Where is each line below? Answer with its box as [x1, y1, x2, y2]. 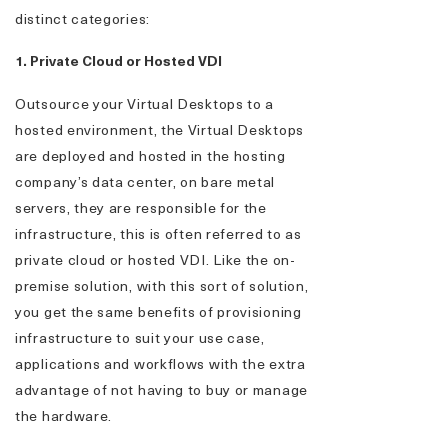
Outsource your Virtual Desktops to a [15, 93, 275, 114]
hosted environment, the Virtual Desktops [15, 119, 304, 140]
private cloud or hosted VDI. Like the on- [15, 249, 296, 270]
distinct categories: [15, 8, 150, 29]
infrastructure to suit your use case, [15, 327, 265, 348]
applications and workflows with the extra [15, 353, 306, 374]
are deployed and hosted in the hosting [15, 145, 286, 166]
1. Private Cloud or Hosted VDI [15, 50, 222, 71]
